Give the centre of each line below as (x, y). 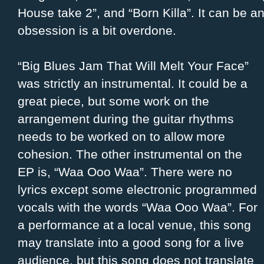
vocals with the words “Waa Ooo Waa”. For (138, 207)
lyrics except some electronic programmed (137, 190)
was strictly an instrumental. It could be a (133, 84)
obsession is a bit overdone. (97, 31)
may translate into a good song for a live (131, 243)
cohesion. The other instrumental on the (130, 154)
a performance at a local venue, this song (134, 225)
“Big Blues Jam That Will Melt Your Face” (133, 66)
